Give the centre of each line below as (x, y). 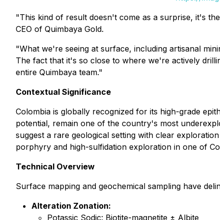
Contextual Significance (63, 92)
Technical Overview (55, 166)
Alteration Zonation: (71, 206)
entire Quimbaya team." (59, 72)
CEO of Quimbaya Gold (59, 29)
